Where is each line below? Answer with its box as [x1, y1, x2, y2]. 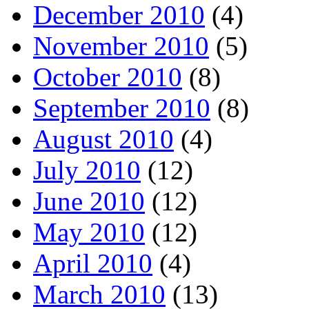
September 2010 [33, 92, 210, 123]
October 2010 [33, 61, 182, 92]
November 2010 [33, 30, 209, 61]
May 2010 [33, 217, 145, 247]
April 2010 [33, 248, 152, 278]
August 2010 [33, 123, 174, 154]
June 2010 [33, 186, 145, 216]
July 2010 [33, 154, 141, 185]
